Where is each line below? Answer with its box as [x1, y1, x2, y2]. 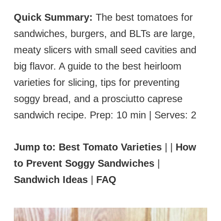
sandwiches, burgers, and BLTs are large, [14, 28, 195, 39]
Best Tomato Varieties [59, 141, 162, 152]
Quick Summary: [14, 11, 93, 23]
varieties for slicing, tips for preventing [14, 76, 180, 88]
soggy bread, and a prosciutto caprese [14, 93, 183, 104]
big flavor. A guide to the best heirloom [14, 60, 182, 72]
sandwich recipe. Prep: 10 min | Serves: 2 [14, 109, 196, 120]
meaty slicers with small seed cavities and [14, 44, 196, 55]
